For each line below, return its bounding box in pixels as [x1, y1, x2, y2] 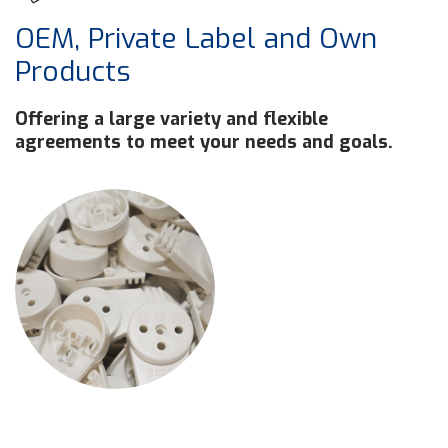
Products [15, 53, 131, 91]
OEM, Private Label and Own [15, 20, 377, 58]
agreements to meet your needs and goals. [15, 130, 393, 155]
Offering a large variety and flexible [15, 107, 328, 132]
